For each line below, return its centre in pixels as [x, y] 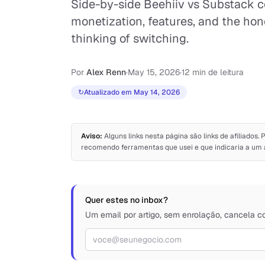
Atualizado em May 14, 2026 [132, 92]
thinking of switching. [130, 38]
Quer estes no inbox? [127, 200]
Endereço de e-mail [127, 235]
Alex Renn [106, 72]
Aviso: [92, 136]
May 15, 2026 [154, 72]
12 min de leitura [213, 72]
